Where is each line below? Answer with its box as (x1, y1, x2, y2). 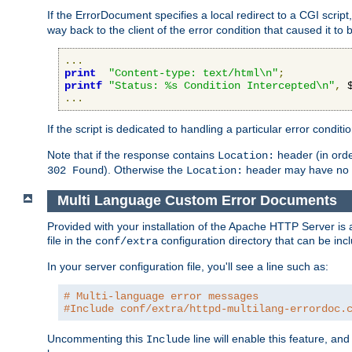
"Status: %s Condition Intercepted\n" (108, 79, 335, 93)
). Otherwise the (104, 163, 186, 177)
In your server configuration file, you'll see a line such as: (47, 259, 328, 273)
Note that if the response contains (47, 148, 218, 162)
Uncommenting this (47, 332, 146, 345)
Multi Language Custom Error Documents (57, 192, 337, 209)
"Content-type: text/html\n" (108, 67, 278, 80)
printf (64, 79, 102, 93)
